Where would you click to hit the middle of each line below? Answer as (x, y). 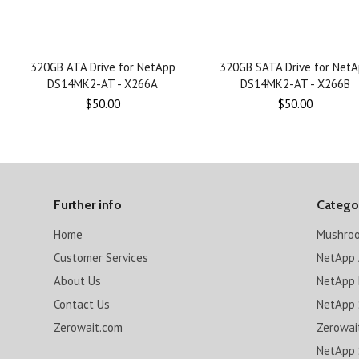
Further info (88, 205)
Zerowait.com (89, 327)
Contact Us (82, 304)
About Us (78, 281)
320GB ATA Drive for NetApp (103, 67)
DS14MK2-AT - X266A (103, 84)
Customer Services (101, 258)
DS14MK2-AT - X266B (295, 84)
